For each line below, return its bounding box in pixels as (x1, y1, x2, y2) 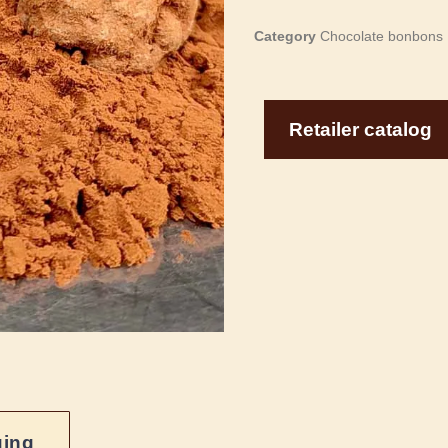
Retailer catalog (289, 119, 432, 140)
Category (254, 29, 316, 44)
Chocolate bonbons (320, 29, 443, 44)
